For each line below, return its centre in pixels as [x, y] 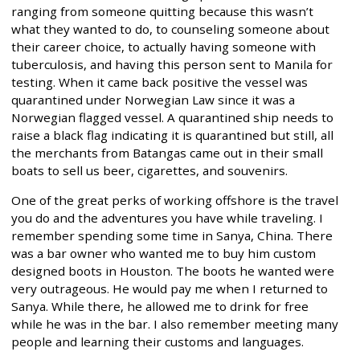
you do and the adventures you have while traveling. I [167, 217]
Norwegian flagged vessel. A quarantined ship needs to [172, 117]
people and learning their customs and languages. [157, 341]
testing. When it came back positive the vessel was [160, 82]
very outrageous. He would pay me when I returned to [170, 288]
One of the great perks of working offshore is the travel [175, 200]
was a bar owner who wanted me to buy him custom [164, 253]
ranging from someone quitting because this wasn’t [162, 11]
